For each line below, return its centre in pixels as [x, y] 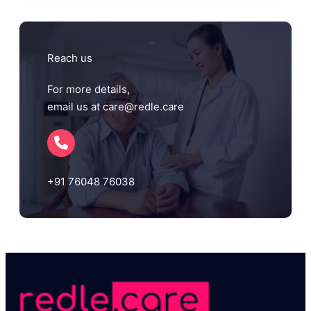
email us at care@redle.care [116, 107]
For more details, [90, 90]
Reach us [70, 58]
